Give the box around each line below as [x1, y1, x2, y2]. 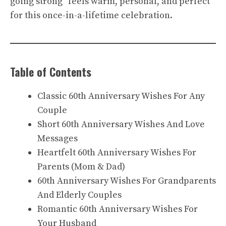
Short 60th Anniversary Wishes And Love [37, 119, 205, 130]
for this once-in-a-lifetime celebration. [10, 10, 173, 21]
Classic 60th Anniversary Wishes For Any [37, 90, 205, 102]
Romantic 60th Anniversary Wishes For [37, 203, 198, 215]
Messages [37, 133, 78, 144]
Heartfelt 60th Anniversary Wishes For [37, 147, 196, 158]
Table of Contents [10, 64, 91, 80]
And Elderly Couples [37, 189, 122, 201]
